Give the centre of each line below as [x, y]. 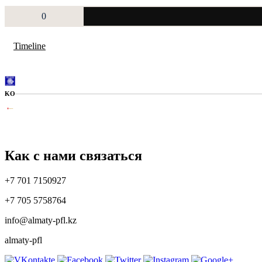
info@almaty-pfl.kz [41, 220]
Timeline [30, 46]
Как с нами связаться [73, 155]
